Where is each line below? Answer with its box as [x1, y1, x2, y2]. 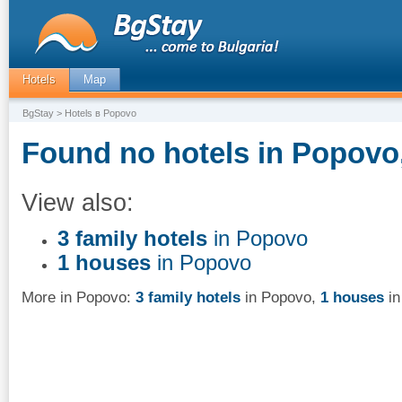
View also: [22, 188, 134, 216]
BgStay [22, 108, 54, 118]
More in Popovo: [22, 288, 135, 306]
